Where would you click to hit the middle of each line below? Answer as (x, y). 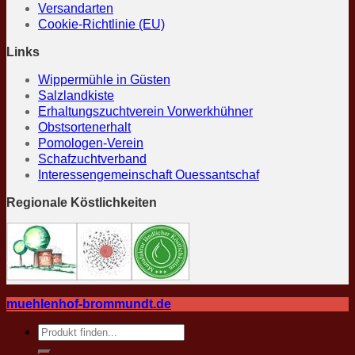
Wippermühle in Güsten (104, 79)
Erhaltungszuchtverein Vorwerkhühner (145, 111)
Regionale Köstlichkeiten (82, 202)
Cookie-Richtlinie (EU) (101, 24)
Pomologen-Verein (91, 143)
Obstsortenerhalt (84, 127)
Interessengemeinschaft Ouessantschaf (149, 174)
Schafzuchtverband (92, 158)
